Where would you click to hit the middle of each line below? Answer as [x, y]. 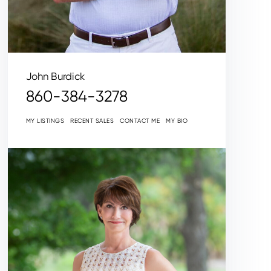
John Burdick [55, 76]
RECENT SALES [92, 120]
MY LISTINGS [45, 120]
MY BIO [177, 120]
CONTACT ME [140, 120]
